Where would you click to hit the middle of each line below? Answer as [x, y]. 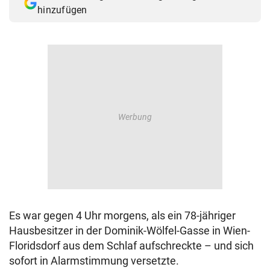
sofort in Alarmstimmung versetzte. [94, 261]
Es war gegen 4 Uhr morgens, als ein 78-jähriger [122, 216]
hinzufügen [62, 10]
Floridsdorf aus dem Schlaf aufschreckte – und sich [131, 246]
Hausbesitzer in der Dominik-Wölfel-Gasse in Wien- [130, 231]
